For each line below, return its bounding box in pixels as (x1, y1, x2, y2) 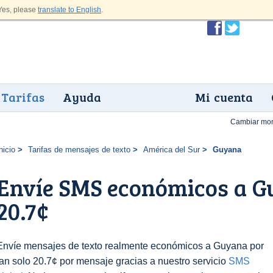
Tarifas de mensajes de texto (27, 145, 130, 154)
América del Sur (143, 145, 200, 154)
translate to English (38, 5, 101, 14)
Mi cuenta (195, 88, 253, 105)
